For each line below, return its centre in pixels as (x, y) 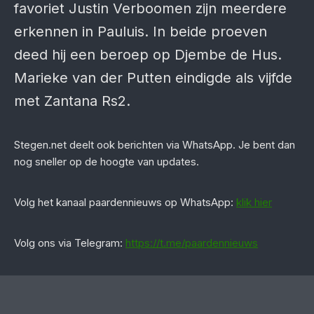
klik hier (254, 202)
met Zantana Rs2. (72, 101)
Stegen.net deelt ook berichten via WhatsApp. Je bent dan (155, 145)
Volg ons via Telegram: (70, 243)
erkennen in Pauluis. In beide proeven (141, 32)
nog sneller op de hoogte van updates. (108, 162)
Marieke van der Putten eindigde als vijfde (153, 78)
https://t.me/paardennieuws (192, 243)
